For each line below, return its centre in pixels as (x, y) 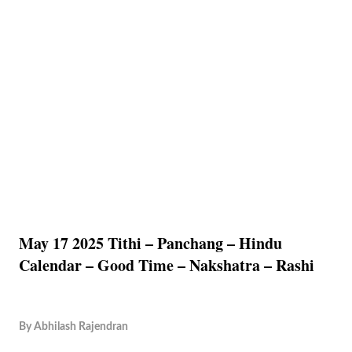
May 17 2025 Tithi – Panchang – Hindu (150, 243)
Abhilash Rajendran (81, 326)
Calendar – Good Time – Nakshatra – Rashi (167, 265)
